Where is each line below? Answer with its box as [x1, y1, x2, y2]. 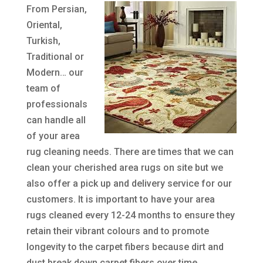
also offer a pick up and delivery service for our [26, 178, 232, 190]
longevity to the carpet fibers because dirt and [26, 241, 224, 253]
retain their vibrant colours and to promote [26, 225, 209, 237]
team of [26, 83, 60, 95]
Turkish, [26, 35, 60, 47]
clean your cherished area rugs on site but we [26, 162, 223, 174]
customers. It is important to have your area [26, 194, 215, 205]
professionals [26, 99, 87, 110]
